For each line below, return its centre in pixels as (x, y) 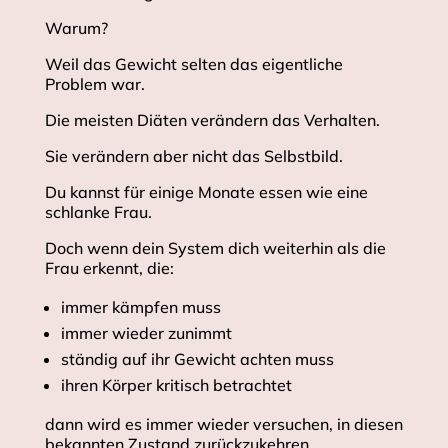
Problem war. (94, 84)
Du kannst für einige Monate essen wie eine (206, 192)
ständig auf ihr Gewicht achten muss (197, 359)
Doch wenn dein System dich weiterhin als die (215, 248)
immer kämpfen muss (140, 307)
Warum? (76, 28)
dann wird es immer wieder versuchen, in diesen (223, 424)
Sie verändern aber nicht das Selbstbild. (193, 156)
